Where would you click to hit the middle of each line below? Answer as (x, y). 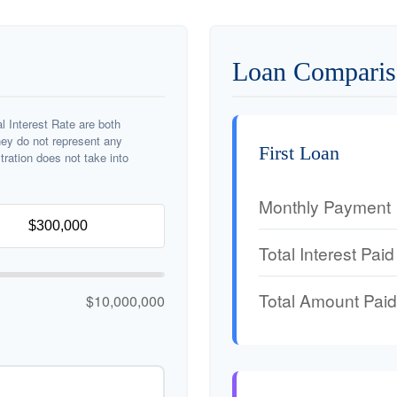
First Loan (299, 153)
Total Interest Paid (327, 253)
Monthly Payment (325, 206)
